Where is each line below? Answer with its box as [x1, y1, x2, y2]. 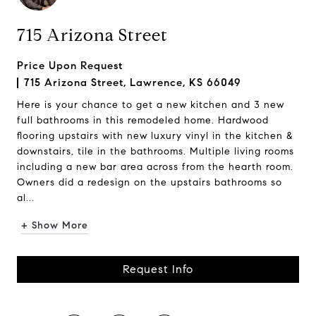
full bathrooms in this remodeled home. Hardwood [17, 114, 269, 126]
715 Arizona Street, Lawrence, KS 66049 [24, 76, 241, 89]
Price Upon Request [17, 59, 123, 72]
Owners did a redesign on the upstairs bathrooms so [17, 176, 282, 188]
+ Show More [21, 219, 88, 231]
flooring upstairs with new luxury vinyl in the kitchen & [17, 130, 293, 142]
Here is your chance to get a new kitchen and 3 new [17, 99, 284, 111]
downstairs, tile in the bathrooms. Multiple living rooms [17, 145, 294, 157]
